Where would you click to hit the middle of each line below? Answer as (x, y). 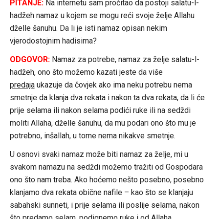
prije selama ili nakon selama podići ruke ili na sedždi (100, 110)
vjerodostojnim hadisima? (53, 41)
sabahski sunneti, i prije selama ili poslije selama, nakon (104, 205)
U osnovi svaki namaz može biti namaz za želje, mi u (99, 154)
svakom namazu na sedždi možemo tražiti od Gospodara (106, 167)
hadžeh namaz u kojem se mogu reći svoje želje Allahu (102, 15)
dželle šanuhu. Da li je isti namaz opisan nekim (88, 28)
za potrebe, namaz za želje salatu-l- (138, 59)
